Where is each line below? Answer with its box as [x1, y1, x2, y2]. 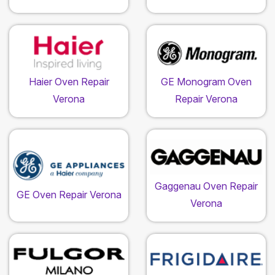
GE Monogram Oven [161, 76, 252, 88]
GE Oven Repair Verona [16, 188, 122, 201]
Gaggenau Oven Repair [155, 180, 258, 193]
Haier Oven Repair [28, 76, 109, 88]
